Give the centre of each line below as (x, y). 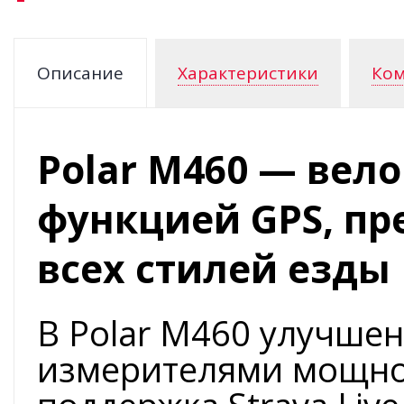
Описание (80, 73)
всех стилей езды (214, 268)
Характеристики (248, 73)
